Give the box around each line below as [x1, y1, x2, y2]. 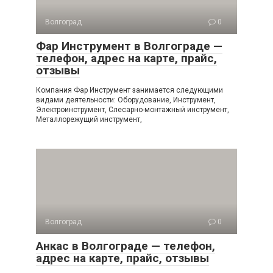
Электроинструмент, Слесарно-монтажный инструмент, [36, 105, 229, 114]
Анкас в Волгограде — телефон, [36, 239, 215, 253]
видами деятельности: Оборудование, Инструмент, [36, 96, 216, 104]
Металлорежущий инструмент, [36, 115, 142, 124]
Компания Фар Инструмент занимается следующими [36, 86, 223, 94]
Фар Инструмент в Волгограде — [36, 39, 222, 53]
